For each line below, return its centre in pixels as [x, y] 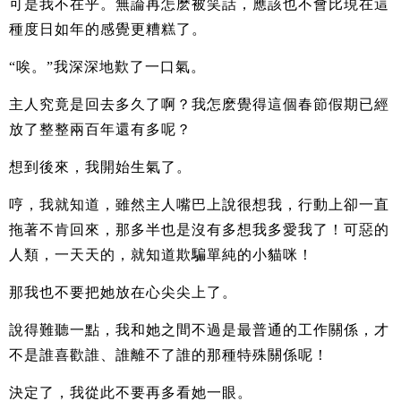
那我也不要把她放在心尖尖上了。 [123, 292]
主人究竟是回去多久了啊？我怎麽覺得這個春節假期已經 [199, 104]
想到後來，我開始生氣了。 [100, 166]
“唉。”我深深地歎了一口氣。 [107, 66]
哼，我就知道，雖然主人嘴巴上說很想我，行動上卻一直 [199, 204]
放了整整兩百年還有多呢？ [100, 129]
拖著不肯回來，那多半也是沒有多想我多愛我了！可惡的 [199, 229]
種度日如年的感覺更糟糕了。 [108, 29]
